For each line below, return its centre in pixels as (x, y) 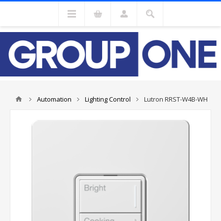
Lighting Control (108, 99)
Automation (54, 99)
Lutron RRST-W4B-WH (176, 99)
